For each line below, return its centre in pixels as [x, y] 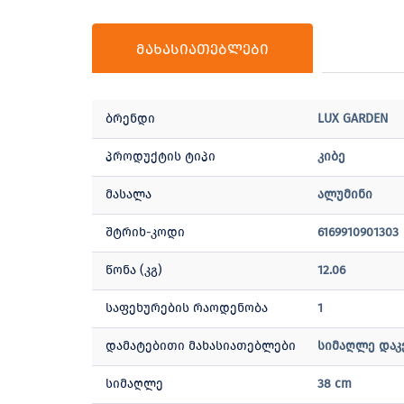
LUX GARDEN [353, 119]
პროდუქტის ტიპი [161, 156]
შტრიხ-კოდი [145, 232]
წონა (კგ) [134, 270]
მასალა [129, 194]
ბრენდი [130, 119]
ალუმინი [345, 194]
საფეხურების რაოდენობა [187, 308]
